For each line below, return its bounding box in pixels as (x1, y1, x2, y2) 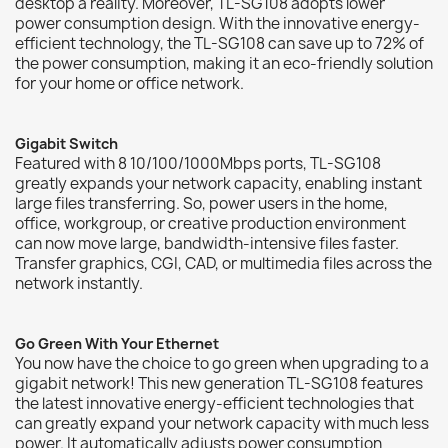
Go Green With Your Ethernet (15, 333, 219, 353)
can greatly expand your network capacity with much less (15, 412, 429, 434)
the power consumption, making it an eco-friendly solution (15, 52, 433, 74)
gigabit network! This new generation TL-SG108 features (15, 372, 423, 394)
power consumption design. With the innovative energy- (15, 12, 420, 34)
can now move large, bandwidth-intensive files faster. (15, 232, 399, 254)
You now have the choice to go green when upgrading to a (15, 352, 429, 374)
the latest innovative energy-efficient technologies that (15, 392, 414, 414)
